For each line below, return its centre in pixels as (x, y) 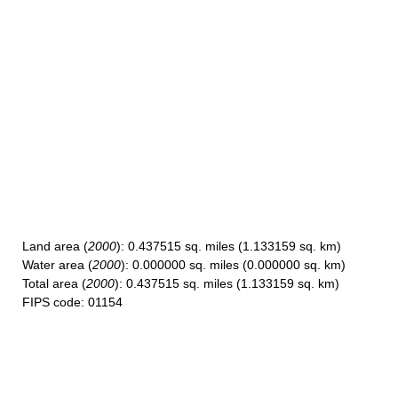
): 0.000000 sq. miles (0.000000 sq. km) (233, 265)
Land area (51, 246)
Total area (50, 283)
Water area (53, 265)
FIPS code (52, 302)
